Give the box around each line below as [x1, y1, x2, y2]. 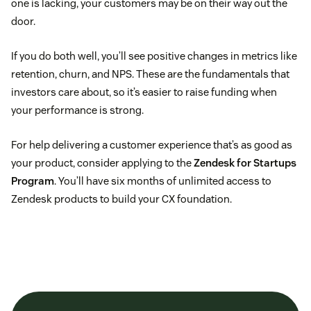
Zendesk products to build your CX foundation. [11, 192, 232, 206]
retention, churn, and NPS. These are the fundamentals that [11, 67, 289, 81]
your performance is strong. [11, 103, 144, 117]
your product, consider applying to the [11, 156, 194, 170]
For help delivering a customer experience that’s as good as [11, 138, 292, 152]
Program [11, 174, 54, 188]
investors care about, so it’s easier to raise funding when [11, 85, 277, 99]
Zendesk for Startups [194, 156, 296, 170]
